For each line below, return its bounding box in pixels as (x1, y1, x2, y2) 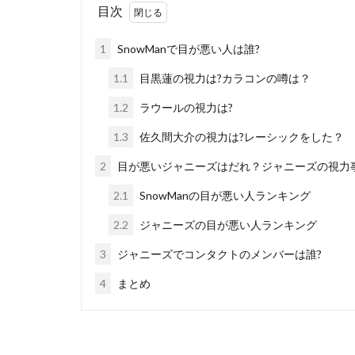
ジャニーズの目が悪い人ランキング (137, 217, 317, 231)
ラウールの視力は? (137, 100, 233, 114)
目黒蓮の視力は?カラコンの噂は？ (137, 71, 311, 85)
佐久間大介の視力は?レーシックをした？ (137, 129, 344, 143)
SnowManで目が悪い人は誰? (115, 41, 260, 55)
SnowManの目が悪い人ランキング (137, 188, 311, 202)
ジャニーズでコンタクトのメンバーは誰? (115, 246, 322, 261)
